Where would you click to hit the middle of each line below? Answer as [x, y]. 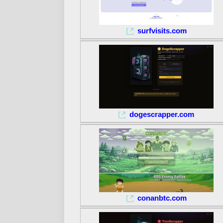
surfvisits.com [162, 31]
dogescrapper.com [162, 114]
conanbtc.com [162, 198]
